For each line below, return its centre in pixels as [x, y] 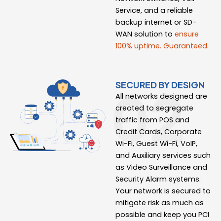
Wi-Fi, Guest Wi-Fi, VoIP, [156, 144]
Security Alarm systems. [158, 179]
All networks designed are [161, 96]
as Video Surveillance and [161, 167]
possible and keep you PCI [162, 215]
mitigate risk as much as [160, 203]
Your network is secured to [163, 191]
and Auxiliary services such [163, 155]
